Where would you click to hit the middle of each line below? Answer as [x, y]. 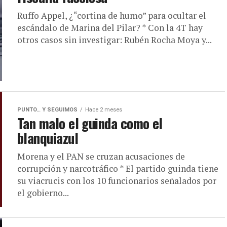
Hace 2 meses [104, 110]
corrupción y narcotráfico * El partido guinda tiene [118, 168]
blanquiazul [48, 138]
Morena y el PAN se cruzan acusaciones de [101, 156]
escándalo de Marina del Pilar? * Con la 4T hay [110, 28]
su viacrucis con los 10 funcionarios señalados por [117, 181]
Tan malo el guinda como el [90, 123]
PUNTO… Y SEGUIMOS [47, 110]
